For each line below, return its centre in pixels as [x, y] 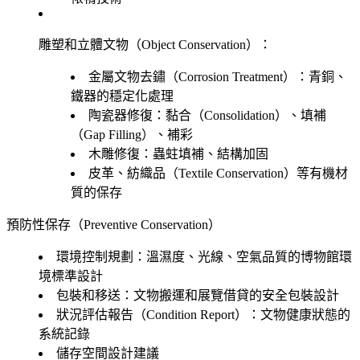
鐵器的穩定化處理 [122, 96]
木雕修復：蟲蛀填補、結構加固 [178, 153]
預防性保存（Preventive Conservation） [114, 224]
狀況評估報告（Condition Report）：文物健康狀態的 [203, 314]
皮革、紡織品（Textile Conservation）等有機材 [218, 173]
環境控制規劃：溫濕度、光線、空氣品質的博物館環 [204, 256]
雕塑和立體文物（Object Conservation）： [155, 44]
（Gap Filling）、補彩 [132, 134]
